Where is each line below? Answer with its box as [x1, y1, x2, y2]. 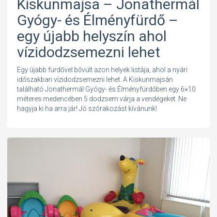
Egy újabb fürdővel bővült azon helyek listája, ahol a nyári [17, 65, 187, 74]
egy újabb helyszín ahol [17, 27, 167, 45]
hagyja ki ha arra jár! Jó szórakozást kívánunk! [17, 104, 157, 112]
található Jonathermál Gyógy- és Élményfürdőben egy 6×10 [17, 85, 196, 93]
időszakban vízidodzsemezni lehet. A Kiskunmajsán [17, 75, 173, 83]
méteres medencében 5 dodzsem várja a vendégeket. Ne [17, 94, 186, 103]
